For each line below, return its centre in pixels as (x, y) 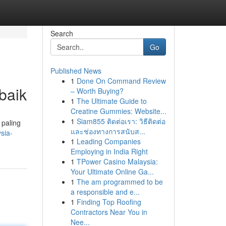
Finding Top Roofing (109, 202)
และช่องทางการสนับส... (108, 131)
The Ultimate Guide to (111, 101)
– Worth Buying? (97, 91)
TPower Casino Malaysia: (117, 161)
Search (62, 33)
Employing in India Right (109, 151)
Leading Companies (108, 141)
